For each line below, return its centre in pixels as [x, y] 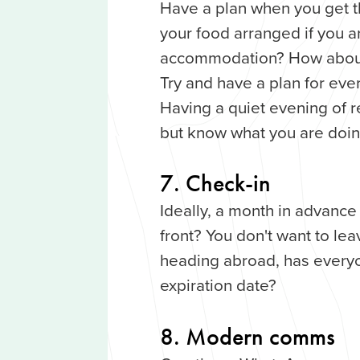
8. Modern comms [247, 336]
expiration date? [218, 285]
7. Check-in [215, 184]
